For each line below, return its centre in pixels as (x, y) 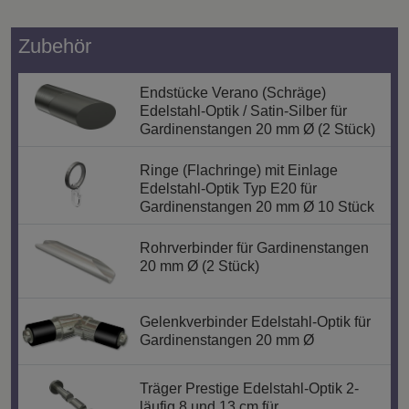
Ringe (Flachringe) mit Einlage (238, 170)
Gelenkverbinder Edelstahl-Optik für (255, 321)
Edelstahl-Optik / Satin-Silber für (243, 110)
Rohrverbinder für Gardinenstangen (254, 247)
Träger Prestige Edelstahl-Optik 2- (249, 389)
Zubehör (55, 46)
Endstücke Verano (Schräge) (232, 92)
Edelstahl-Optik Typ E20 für (228, 188)
